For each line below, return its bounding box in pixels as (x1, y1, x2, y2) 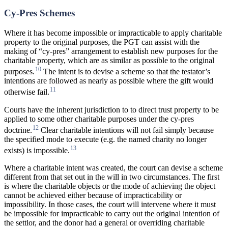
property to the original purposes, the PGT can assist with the (4, 38, 199, 47)
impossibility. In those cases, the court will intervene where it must (4, 200, 216, 209)
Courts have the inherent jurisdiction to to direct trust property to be (4, 105, 219, 114)
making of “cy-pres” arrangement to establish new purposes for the (4, 47, 218, 56)
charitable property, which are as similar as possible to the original (4, 56, 214, 65)
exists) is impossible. (4, 146, 70, 155)
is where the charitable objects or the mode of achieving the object (4, 182, 215, 191)
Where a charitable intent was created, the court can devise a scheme (4, 163, 223, 173)
